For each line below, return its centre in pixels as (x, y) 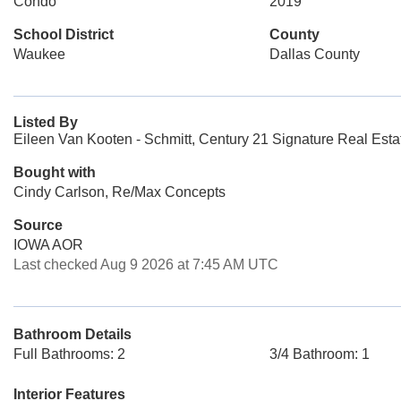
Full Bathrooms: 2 (69, 354)
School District (64, 34)
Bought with (55, 172)
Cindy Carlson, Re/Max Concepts (119, 192)
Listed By (46, 122)
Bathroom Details (73, 334)
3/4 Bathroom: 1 (319, 354)
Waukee (39, 54)
